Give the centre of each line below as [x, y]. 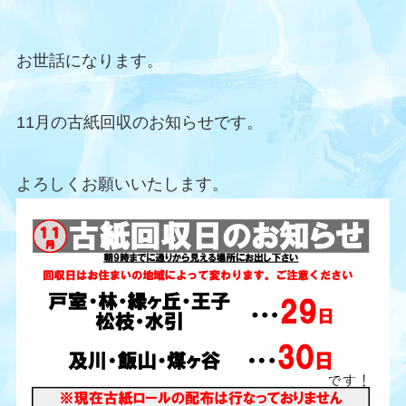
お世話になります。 [89, 60]
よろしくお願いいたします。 [122, 184]
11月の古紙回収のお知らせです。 [139, 122]
